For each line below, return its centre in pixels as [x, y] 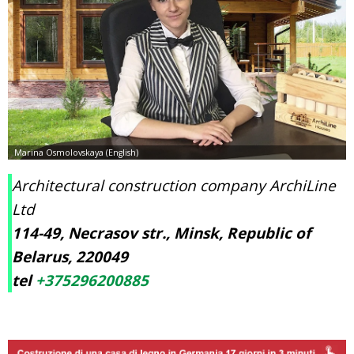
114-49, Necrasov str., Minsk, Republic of [161, 233]
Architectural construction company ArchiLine [174, 186]
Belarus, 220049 [70, 257]
